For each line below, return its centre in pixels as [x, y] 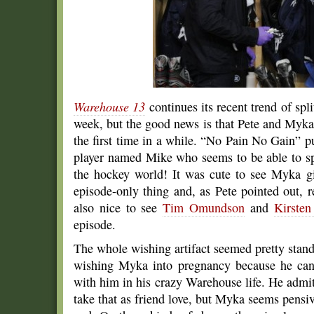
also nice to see [118, 207]
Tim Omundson [204, 207]
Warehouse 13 [110, 107]
